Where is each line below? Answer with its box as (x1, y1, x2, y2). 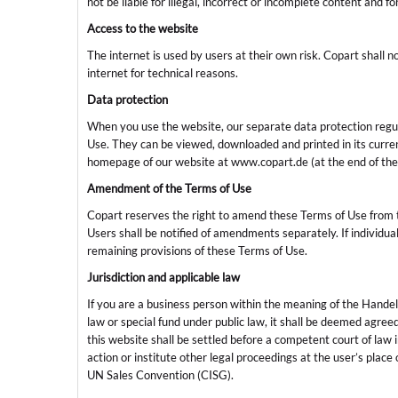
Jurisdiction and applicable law (87, 270, 240, 285)
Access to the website (87, 21, 198, 36)
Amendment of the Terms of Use (87, 181, 251, 196)
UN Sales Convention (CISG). (87, 368, 234, 383)
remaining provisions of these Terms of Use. (87, 243, 307, 259)
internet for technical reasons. (87, 66, 238, 81)
